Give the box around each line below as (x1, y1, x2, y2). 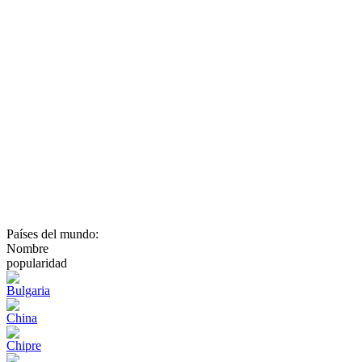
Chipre (6, 339, 41, 353)
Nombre (6, 242, 48, 256)
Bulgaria (6, 284, 50, 298)
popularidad (6, 256, 67, 271)
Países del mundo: (6, 227, 99, 242)
